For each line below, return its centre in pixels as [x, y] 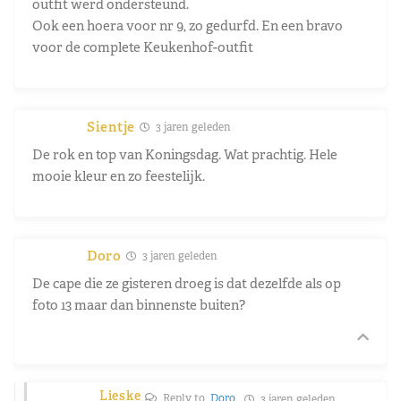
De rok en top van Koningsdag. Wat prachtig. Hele [185, 154]
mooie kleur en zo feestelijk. [119, 175]
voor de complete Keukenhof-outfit [143, 47]
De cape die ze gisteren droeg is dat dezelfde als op [187, 283]
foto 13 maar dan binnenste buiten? [139, 304]
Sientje [111, 126]
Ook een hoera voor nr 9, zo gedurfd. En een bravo [188, 25]
